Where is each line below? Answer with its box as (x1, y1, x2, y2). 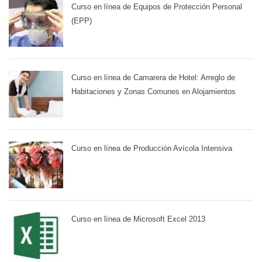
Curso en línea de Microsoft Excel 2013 (71, 215, 205, 224)
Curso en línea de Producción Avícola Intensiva (71, 144, 232, 153)
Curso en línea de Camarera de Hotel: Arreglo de (71, 73, 235, 82)
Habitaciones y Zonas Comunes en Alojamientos (71, 87, 236, 96)
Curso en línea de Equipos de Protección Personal (71, 2, 242, 12)
